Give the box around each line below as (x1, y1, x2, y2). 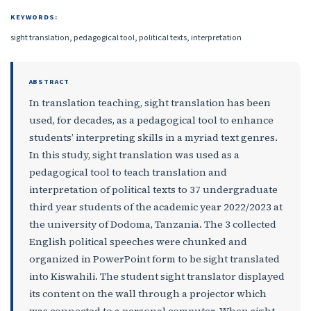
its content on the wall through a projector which (28, 286, 267, 301)
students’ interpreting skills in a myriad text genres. (28, 130, 278, 144)
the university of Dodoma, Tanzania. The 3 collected (28, 217, 276, 231)
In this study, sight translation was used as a (28, 147, 239, 162)
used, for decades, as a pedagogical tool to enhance (28, 112, 274, 127)
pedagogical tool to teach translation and (28, 165, 227, 179)
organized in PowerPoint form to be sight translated (28, 251, 280, 266)
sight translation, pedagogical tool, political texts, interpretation (10, 31, 242, 44)
